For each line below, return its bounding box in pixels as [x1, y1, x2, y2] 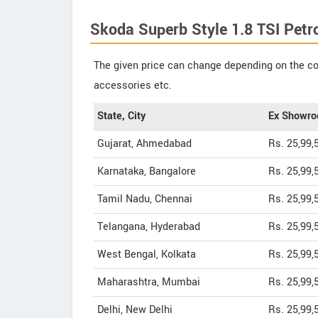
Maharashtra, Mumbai [97, 275, 200, 290]
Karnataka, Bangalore [97, 164, 196, 179]
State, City [97, 109, 146, 124]
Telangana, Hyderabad [97, 219, 200, 234]
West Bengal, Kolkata [97, 247, 196, 262]
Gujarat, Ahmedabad [97, 136, 192, 151]
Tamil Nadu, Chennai [97, 192, 192, 207]
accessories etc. [94, 78, 172, 93]
